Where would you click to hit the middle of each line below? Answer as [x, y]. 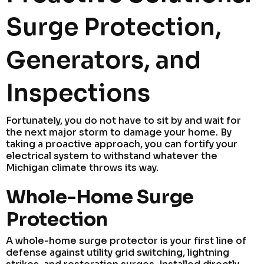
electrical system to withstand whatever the [112, 156]
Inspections [78, 93]
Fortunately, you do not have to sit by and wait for [123, 120]
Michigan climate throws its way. [82, 167]
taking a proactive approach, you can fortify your [122, 144]
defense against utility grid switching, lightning [118, 252]
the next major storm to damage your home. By [119, 132]
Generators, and [103, 60]
